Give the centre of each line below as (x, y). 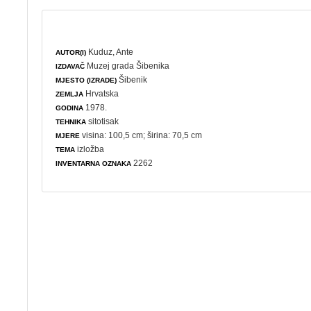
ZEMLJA (70, 94)
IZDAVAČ (70, 66)
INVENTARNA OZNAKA (94, 163)
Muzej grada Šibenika (128, 66)
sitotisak (103, 121)
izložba (91, 149)
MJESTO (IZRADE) (86, 80)
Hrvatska (101, 93)
